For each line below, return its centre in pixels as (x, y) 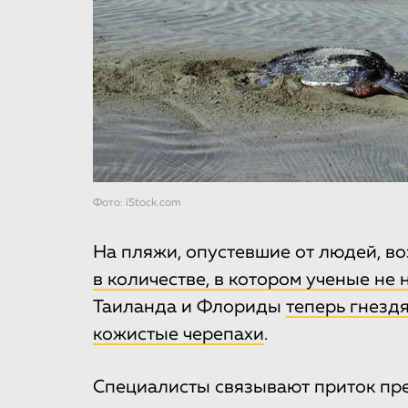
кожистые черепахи (178, 335)
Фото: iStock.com (137, 204)
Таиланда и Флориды (189, 307)
